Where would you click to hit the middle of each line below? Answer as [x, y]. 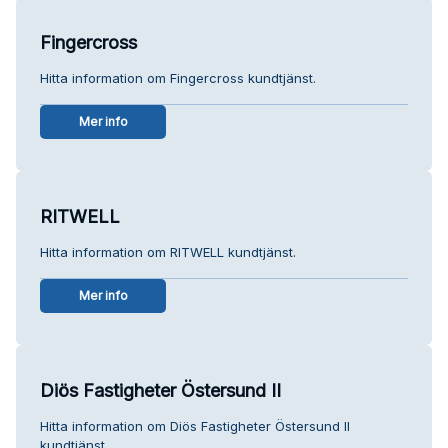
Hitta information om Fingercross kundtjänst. [178, 77]
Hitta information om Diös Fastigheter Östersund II [195, 425]
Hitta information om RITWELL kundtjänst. [168, 251]
